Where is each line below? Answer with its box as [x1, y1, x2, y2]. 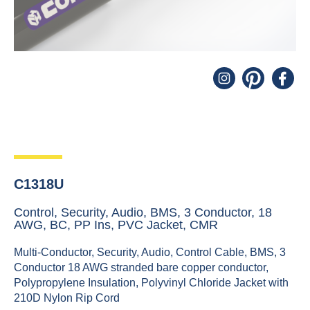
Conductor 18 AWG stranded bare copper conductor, [14, 262, 268, 274]
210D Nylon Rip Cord [14, 292, 120, 304]
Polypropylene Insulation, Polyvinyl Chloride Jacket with [14, 277, 289, 289]
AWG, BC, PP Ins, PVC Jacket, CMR [14, 218, 218, 232]
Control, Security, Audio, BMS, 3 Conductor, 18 [14, 206, 272, 220]
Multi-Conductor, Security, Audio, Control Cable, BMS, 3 [14, 246, 286, 259]
